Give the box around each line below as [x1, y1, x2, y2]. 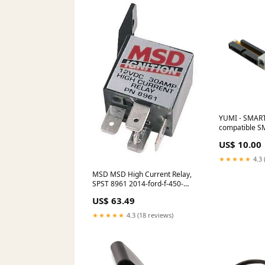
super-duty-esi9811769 [92, 188, 169, 198]
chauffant [218, 131, 250, 142]
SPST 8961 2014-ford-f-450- [92, 178, 183, 189]
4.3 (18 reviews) [125, 210, 173, 219]
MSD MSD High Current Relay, [92, 169, 192, 179]
